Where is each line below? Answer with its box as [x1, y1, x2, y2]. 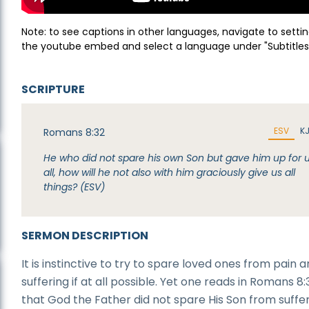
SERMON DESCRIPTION [21, 228, 149, 243]
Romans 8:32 [43, 126, 106, 139]
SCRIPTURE [21, 81, 86, 97]
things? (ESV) [43, 180, 106, 194]
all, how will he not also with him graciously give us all [43, 166, 296, 179]
